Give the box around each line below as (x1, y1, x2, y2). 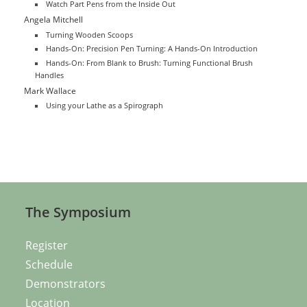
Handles (35, 70, 64, 80)
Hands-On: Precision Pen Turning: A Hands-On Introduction (45, 44, 258, 54)
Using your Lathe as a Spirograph (45, 101, 163, 111)
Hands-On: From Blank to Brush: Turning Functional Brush (45, 58, 253, 68)
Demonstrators (25, 275, 106, 291)
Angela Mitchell (24, 13, 84, 25)
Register (25, 237, 69, 253)
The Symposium (25, 202, 132, 221)
